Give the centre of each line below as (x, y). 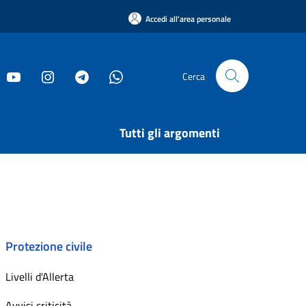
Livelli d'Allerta (40, 277)
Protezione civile (49, 246)
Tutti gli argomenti (170, 133)
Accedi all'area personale (188, 18)
